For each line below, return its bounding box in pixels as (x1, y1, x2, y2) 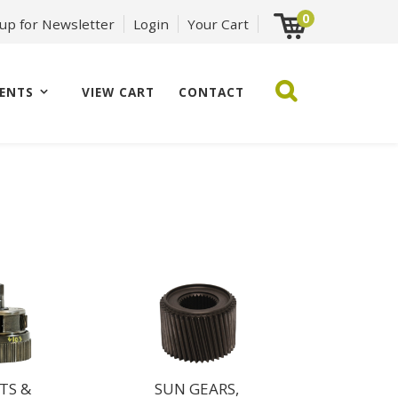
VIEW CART (82, 84, 155, 100)
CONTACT (179, 84, 245, 100)
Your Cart (187, 15, 249, 33)
